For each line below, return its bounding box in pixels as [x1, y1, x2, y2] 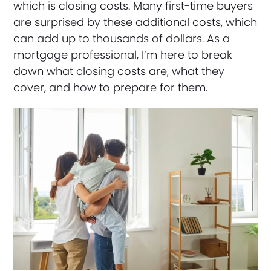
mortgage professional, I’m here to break [13, 47, 233, 62]
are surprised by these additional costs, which [13, 15, 258, 30]
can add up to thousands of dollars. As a [13, 31, 230, 46]
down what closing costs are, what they [13, 64, 225, 79]
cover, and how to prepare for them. [13, 80, 208, 95]
